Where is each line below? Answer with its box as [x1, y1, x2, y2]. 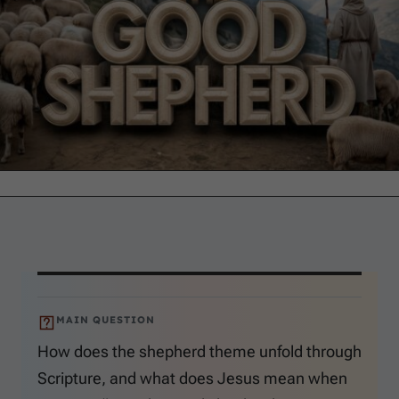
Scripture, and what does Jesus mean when [37, 369, 347, 388]
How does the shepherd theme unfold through [37, 342, 362, 362]
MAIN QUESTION [56, 313, 155, 327]
